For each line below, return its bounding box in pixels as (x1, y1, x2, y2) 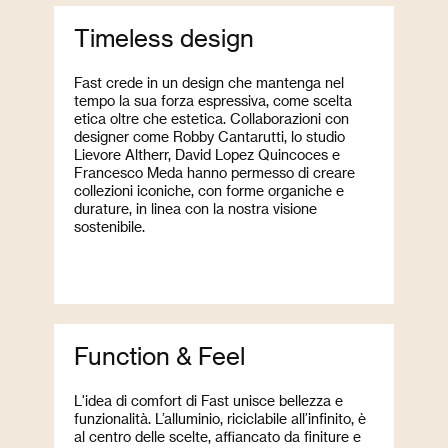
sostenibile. (74, 217, 145, 235)
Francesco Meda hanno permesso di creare (74, 163, 355, 181)
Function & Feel (74, 340, 245, 370)
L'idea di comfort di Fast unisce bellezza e (74, 391, 343, 409)
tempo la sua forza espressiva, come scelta (74, 91, 352, 109)
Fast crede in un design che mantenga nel (74, 73, 344, 91)
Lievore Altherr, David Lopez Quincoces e (74, 145, 340, 163)
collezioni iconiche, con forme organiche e (74, 181, 344, 199)
